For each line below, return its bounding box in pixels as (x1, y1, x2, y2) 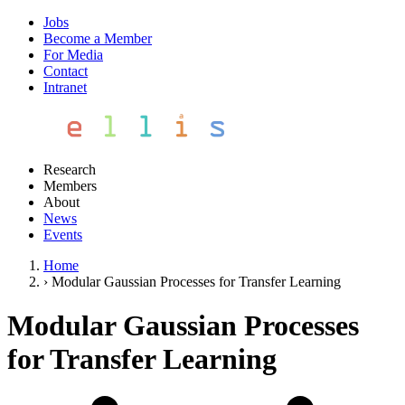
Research (43, 162, 96, 177)
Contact (43, 63, 88, 79)
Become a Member (43, 31, 152, 46)
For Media (43, 47, 103, 62)
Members (43, 178, 97, 193)
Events (43, 227, 82, 242)
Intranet (43, 80, 87, 95)
